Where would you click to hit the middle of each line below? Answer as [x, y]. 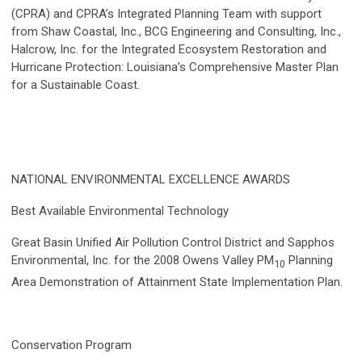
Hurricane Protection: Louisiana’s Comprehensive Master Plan [175, 67]
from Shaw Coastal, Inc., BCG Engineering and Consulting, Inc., [176, 32]
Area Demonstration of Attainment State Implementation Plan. [177, 282]
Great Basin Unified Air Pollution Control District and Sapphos [173, 243]
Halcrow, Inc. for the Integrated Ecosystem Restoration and [169, 50]
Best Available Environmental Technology [122, 211]
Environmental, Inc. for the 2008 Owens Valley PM [143, 261]
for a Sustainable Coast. [77, 85]
